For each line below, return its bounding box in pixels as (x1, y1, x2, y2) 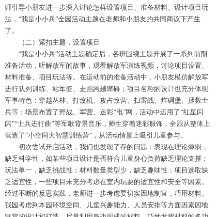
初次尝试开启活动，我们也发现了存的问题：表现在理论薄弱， (18, 143, 208, 151)
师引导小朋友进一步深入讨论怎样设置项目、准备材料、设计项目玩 (5, 4, 208, 11)
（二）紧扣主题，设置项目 (18, 39, 100, 46)
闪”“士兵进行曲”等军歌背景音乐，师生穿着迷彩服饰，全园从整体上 (5, 120, 210, 127)
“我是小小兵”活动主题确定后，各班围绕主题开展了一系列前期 (18, 50, 207, 58)
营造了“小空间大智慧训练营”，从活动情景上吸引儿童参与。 (5, 132, 187, 139)
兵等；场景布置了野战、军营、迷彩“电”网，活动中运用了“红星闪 (5, 108, 203, 116)
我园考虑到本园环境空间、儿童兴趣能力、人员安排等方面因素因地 (5, 201, 208, 209)
